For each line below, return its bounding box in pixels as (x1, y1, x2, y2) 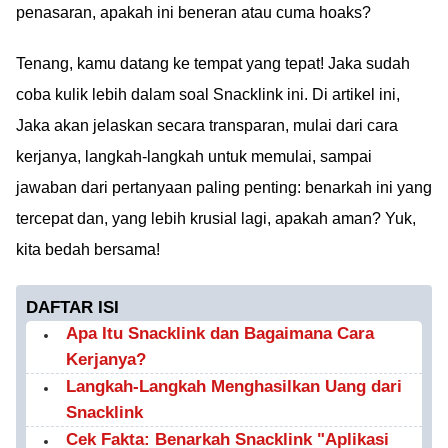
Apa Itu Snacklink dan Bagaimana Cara (66, 324, 374, 343)
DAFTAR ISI (26, 298, 119, 317)
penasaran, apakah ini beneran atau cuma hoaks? (16, 4, 371, 21)
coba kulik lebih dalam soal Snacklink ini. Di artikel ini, (16, 86, 400, 103)
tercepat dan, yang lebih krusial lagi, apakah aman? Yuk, (16, 210, 416, 227)
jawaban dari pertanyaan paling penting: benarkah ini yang (16, 179, 432, 196)
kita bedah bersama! (16, 241, 160, 258)
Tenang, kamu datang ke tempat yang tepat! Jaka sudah (16, 55, 410, 72)
